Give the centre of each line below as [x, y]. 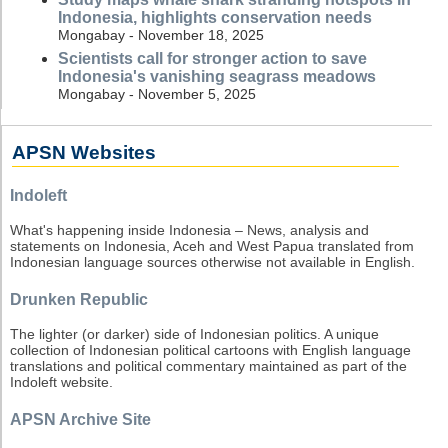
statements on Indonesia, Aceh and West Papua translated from [212, 246]
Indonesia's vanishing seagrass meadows [217, 76]
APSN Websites [83, 153]
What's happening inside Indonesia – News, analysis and [189, 230]
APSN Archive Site [80, 419]
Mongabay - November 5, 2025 [157, 93]
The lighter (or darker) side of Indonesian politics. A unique [194, 334]
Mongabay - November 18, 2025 [161, 34]
